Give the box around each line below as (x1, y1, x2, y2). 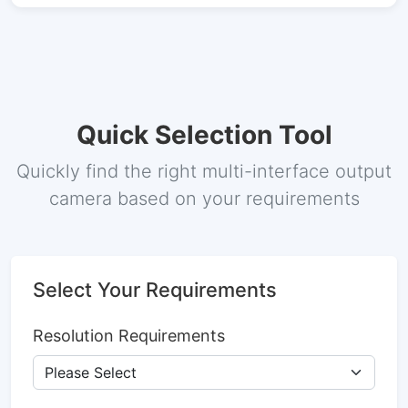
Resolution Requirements (33, 326, 225, 346)
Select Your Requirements (33, 278, 277, 302)
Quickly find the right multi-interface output (16, 160, 392, 183)
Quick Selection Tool (76, 119, 332, 151)
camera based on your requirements (48, 188, 360, 210)
